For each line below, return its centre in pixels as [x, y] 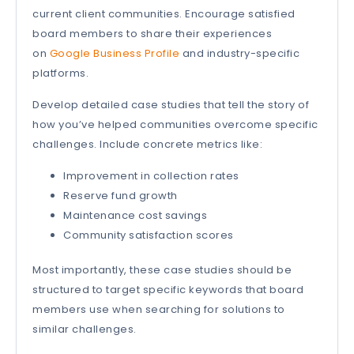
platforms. [60, 73]
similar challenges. [85, 330]
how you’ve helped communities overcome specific [175, 124]
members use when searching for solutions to [159, 310]
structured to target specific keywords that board [168, 290]
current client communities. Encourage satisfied [164, 13]
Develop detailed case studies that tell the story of [171, 104]
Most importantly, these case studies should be [162, 270]
